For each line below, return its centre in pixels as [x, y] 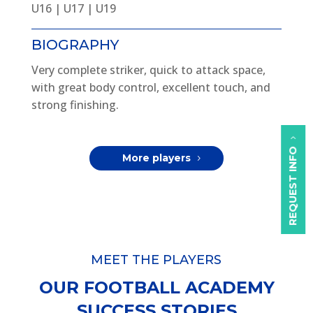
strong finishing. [75, 105]
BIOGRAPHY [75, 45]
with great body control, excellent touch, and [151, 88]
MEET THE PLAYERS [156, 260]
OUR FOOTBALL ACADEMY [156, 288]
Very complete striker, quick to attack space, [148, 70]
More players [156, 158]
